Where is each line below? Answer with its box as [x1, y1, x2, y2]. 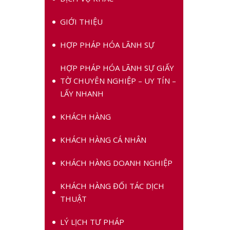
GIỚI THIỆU [60, 16, 103, 27]
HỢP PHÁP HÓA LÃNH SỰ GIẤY [60, 63, 174, 73]
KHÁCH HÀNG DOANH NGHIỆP [60, 158, 172, 168]
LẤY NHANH [60, 88, 104, 99]
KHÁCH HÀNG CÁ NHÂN [60, 135, 146, 145]
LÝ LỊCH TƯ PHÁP [60, 217, 124, 227]
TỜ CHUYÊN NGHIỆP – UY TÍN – [60, 75, 176, 86]
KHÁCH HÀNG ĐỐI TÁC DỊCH [60, 181, 164, 191]
